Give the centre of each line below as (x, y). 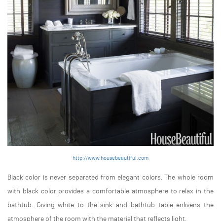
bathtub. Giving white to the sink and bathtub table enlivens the (110, 205)
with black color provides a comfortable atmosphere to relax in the (110, 191)
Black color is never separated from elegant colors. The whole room (110, 177)
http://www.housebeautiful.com (110, 158)
